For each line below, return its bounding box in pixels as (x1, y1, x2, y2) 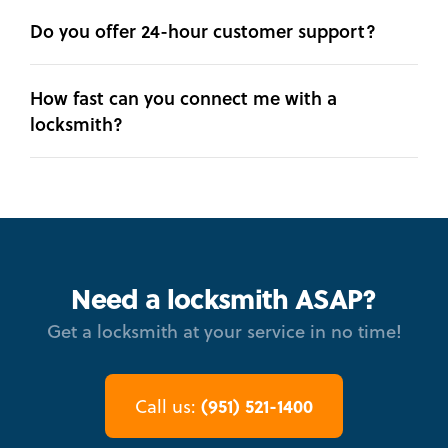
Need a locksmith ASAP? (71, 278, 377, 319)
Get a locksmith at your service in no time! (46, 318, 402, 345)
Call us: (135, 394, 201, 420)
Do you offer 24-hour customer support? (30, 18, 376, 45)
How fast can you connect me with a (30, 85, 337, 112)
